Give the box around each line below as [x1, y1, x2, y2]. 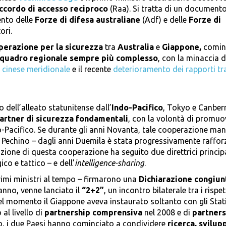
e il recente [70, 65, 113, 74]
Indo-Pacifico [111, 103, 163, 112]
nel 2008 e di [142, 208, 192, 217]
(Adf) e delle [142, 15, 189, 25]
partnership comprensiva [44, 208, 142, 217]
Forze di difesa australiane [35, 15, 142, 25]
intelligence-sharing [75, 158, 144, 168]
